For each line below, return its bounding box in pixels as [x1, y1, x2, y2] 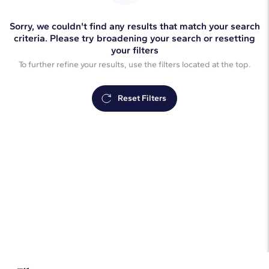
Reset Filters [118, 93, 166, 103]
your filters [110, 44, 159, 56]
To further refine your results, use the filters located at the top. [18, 59, 251, 70]
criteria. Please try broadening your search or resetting [14, 32, 255, 44]
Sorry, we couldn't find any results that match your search [9, 20, 260, 32]
